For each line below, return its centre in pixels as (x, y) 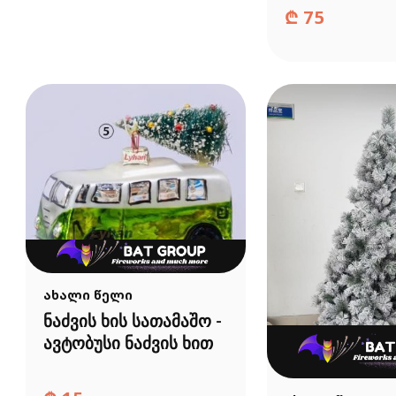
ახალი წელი (88, 295)
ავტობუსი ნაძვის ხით (128, 345)
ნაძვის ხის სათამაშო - (132, 323)
